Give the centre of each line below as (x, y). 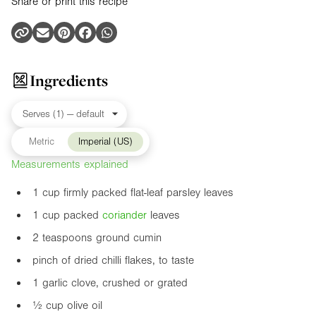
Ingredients (69, 81)
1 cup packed (67, 215)
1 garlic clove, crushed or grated (110, 283)
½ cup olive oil (67, 306)
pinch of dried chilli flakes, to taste (113, 261)
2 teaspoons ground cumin (97, 238)
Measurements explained (70, 165)
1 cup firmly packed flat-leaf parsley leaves (133, 193)
